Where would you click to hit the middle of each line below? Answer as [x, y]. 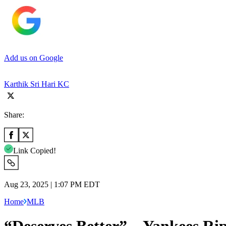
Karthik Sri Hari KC [37, 84]
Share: [14, 115]
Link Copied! [35, 150]
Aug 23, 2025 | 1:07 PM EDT [52, 184]
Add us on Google [34, 58]
